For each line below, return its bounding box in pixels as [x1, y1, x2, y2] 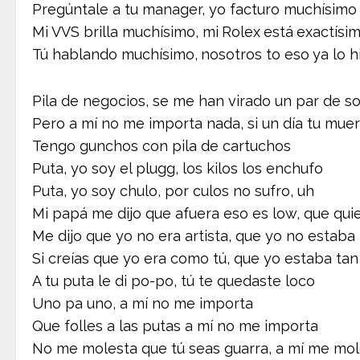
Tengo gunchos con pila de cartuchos [32, 137, 291, 154]
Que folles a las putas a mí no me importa [32, 317, 318, 334]
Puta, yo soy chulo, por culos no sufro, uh [32, 182, 314, 199]
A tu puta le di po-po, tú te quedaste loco [32, 272, 315, 289]
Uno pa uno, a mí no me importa [32, 294, 253, 312]
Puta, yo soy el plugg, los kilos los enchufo [32, 159, 323, 177]
